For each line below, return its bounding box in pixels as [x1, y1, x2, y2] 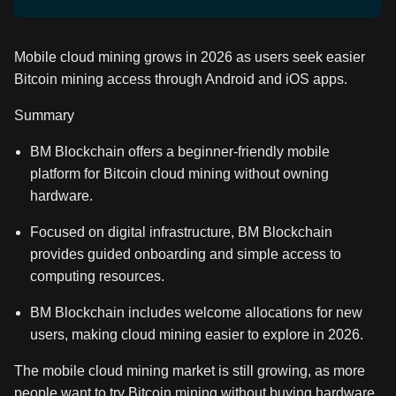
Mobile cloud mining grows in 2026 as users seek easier [14, 49, 365, 65]
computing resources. [30, 269, 164, 284]
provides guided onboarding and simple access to [30, 247, 341, 262]
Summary [14, 108, 74, 123]
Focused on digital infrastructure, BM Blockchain [30, 225, 332, 240]
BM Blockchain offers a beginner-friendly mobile [30, 144, 330, 159]
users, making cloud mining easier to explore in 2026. [30, 327, 363, 342]
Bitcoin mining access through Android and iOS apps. [14, 72, 347, 87]
